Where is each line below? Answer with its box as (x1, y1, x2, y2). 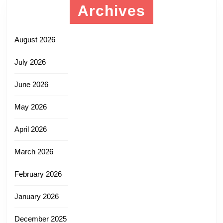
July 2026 (14, 57, 46, 66)
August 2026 (14, 35, 55, 44)
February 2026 (14, 169, 62, 178)
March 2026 (14, 147, 53, 156)
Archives (78, 2, 145, 19)
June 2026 (14, 80, 48, 89)
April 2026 (14, 124, 47, 133)
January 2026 (14, 192, 59, 201)
